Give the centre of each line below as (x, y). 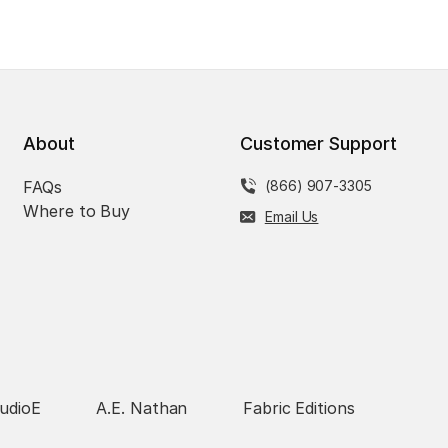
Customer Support (318, 143)
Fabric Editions (298, 408)
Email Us (291, 216)
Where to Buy (76, 211)
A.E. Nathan (141, 408)
